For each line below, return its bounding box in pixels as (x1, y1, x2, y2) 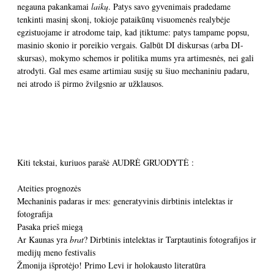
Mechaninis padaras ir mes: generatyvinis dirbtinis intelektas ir (17, 195, 233, 207)
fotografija (17, 208, 53, 220)
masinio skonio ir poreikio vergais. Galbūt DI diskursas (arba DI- (17, 39, 243, 51)
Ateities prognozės (17, 182, 81, 194)
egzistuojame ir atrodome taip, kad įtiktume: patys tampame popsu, (17, 26, 250, 38)
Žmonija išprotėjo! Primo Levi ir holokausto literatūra (17, 259, 206, 271)
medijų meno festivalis (17, 246, 95, 258)
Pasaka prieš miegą (17, 221, 83, 232)
